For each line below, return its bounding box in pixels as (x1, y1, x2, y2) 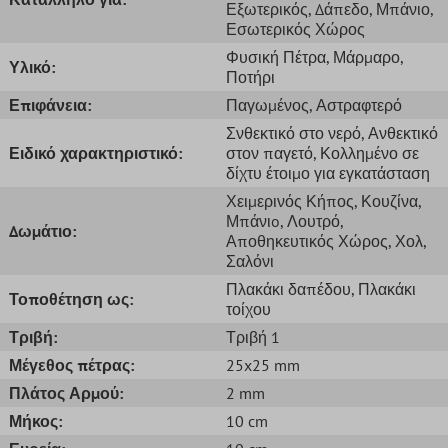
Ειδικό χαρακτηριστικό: (9, 142, 182, 163)
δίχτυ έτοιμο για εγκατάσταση (226, 162, 430, 183)
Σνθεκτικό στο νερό (226, 122, 361, 143)
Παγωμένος (226, 94, 309, 115)
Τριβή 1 (226, 326, 280, 347)
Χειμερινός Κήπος (226, 190, 354, 211)
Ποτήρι (226, 66, 275, 87)
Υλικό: (9, 56, 55, 77)
